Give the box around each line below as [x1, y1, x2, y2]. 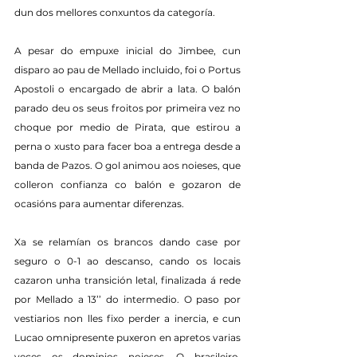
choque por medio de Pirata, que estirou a [14, 121, 241, 134]
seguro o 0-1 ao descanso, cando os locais [14, 255, 241, 268]
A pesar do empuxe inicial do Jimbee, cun [14, 45, 241, 57]
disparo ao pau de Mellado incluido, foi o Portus [14, 64, 241, 76]
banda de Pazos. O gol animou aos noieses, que [14, 159, 241, 172]
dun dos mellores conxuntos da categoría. [14, 6, 215, 19]
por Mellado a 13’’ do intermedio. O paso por [14, 293, 241, 306]
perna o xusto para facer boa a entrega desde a [14, 140, 241, 153]
